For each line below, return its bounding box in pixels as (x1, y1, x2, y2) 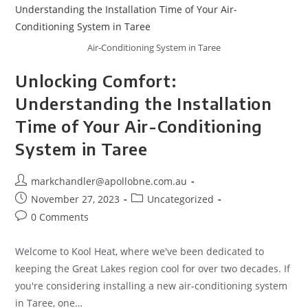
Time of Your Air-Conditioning (15, 115, 263, 136)
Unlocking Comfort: (15, 69, 177, 91)
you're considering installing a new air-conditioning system (15, 278, 288, 292)
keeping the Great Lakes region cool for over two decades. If (15, 261, 291, 275)
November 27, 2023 (31, 192, 120, 206)
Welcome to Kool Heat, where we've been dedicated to (15, 244, 265, 258)
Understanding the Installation (15, 92, 272, 113)
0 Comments (31, 210, 89, 223)
